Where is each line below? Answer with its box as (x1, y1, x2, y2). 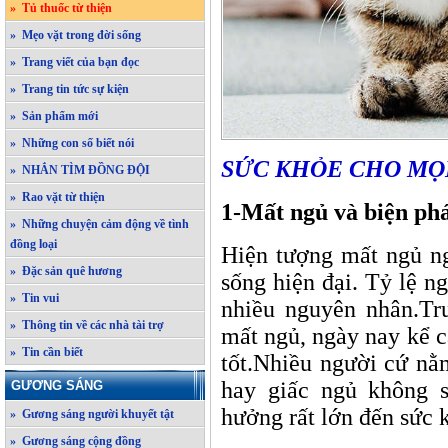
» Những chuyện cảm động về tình (10, 217, 189, 231)
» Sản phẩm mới (10, 109, 98, 123)
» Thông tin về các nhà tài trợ (10, 318, 164, 332)
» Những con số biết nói (10, 136, 134, 150)
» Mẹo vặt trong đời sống (10, 28, 141, 42)
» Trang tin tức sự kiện (10, 82, 129, 96)
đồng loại (10, 237, 57, 251)
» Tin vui (10, 291, 59, 305)
